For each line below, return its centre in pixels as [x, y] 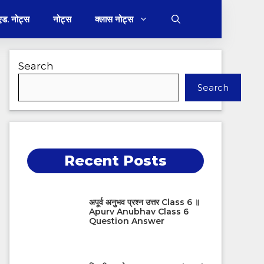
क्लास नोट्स [114, 19]
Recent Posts [115, 161]
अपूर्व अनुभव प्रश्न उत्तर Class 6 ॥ [144, 202]
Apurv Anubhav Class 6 [138, 211]
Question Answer [126, 221]
